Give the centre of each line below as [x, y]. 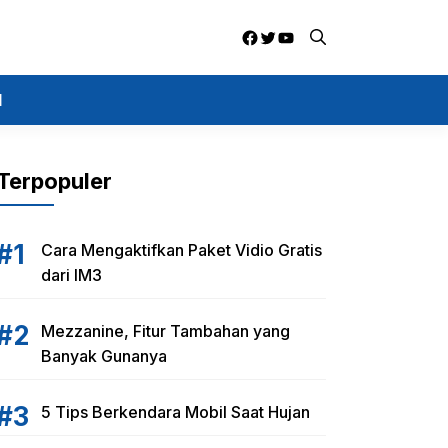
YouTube [312, 35]
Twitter [287, 35]
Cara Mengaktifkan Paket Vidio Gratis [181, 250]
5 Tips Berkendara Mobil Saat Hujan [175, 412]
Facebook [282, 35]
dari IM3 [71, 275]
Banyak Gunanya [104, 356]
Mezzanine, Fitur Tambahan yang [165, 331]
